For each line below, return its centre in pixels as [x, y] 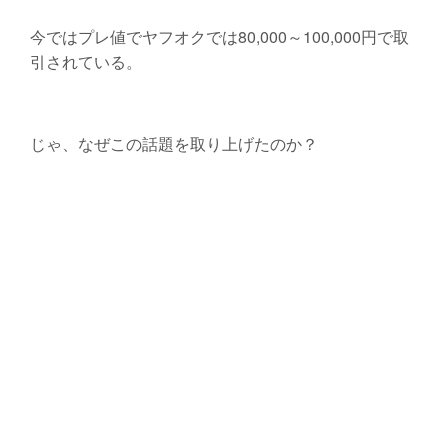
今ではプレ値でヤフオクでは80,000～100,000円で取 [219, 37]
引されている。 [85, 62]
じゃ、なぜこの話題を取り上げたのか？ [173, 144]
